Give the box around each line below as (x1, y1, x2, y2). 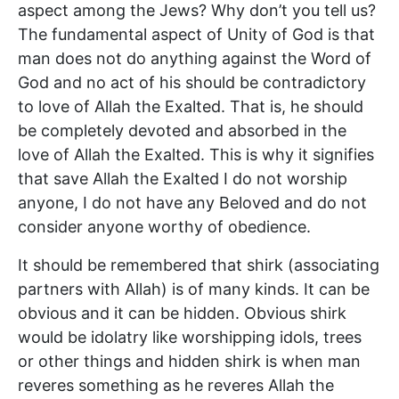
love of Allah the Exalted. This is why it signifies (18, 144, 374, 164)
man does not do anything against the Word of (18, 48, 371, 68)
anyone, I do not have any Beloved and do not (18, 192, 367, 212)
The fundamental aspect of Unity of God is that (18, 24, 375, 44)
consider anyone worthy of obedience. (18, 216, 311, 236)
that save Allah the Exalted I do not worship (18, 168, 347, 188)
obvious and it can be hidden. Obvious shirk (18, 303, 346, 322)
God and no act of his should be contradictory (18, 72, 366, 92)
